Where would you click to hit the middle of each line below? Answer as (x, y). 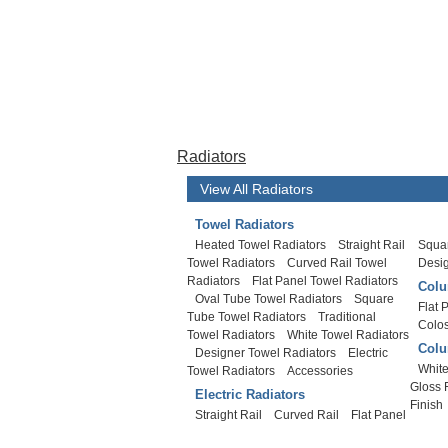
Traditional (347, 317)
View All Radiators (256, 189)
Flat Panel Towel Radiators (325, 281)
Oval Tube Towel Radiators (268, 299)
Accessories (320, 371)
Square (374, 299)
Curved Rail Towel (337, 263)
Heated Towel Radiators (260, 245)
